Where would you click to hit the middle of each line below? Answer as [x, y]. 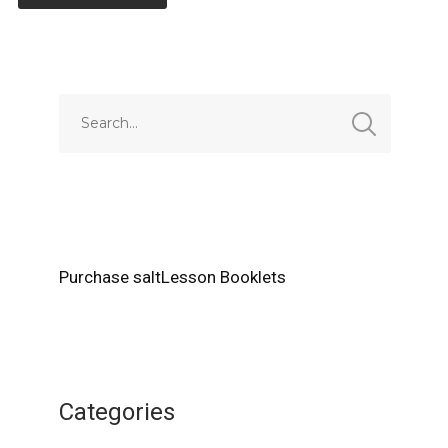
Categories [117, 411]
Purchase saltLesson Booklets [173, 276]
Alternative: [55, 44]
